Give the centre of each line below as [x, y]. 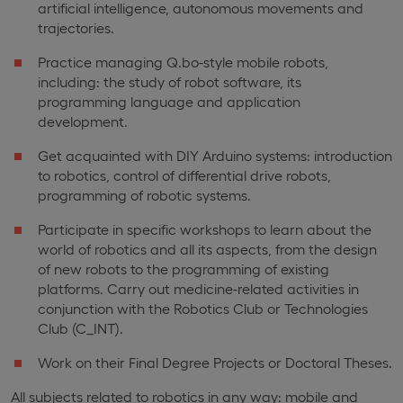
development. [83, 121]
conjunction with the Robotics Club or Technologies [203, 308]
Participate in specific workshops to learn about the [205, 229]
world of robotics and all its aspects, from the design [207, 249]
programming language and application [169, 101]
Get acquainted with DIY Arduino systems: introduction [215, 155]
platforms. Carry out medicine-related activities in [198, 288]
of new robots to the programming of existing [184, 269]
